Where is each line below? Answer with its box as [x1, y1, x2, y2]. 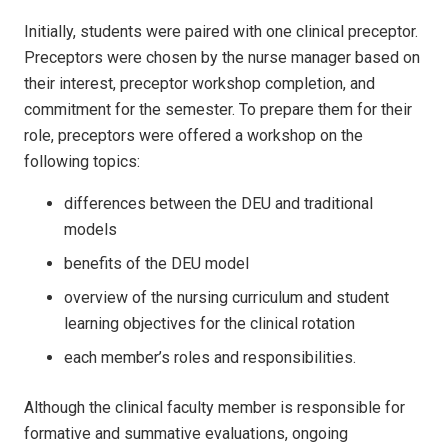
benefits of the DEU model [64, 253, 249, 273]
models [64, 219, 117, 239]
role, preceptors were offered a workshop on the [24, 125, 363, 145]
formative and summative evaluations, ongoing [24, 423, 348, 443]
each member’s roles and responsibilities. [64, 347, 356, 367]
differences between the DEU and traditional [64, 193, 373, 213]
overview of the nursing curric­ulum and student [64, 287, 389, 307]
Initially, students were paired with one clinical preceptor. [24, 21, 418, 41]
